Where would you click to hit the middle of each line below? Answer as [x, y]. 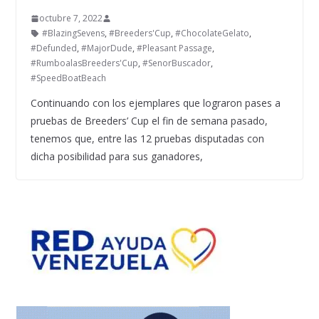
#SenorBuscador [176, 63]
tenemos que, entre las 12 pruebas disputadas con [147, 139]
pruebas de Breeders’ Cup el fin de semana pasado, [149, 121]
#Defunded [53, 48]
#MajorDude [106, 48]
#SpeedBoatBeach [68, 78]
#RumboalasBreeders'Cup [84, 63]
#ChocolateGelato [212, 33]
